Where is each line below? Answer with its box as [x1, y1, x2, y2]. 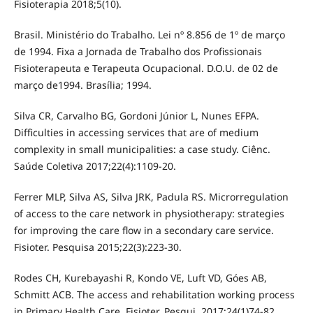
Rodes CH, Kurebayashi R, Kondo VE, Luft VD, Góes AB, [13, 270, 267, 284]
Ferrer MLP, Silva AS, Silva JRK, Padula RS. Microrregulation [13, 189, 289, 203]
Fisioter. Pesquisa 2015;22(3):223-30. [13, 240, 182, 254]
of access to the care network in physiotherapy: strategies [13, 206, 284, 220]
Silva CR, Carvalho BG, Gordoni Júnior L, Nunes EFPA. [13, 108, 259, 122]
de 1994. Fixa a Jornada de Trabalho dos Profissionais [13, 44, 262, 58]
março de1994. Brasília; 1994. [13, 78, 152, 92]
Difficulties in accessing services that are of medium [13, 125, 259, 139]
